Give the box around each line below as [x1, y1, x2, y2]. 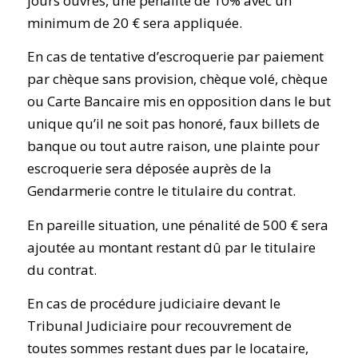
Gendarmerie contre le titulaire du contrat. [26, 181, 296, 201]
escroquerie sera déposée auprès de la [26, 159, 272, 178]
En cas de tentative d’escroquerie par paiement [26, 47, 324, 66]
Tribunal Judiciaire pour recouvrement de [26, 316, 292, 336]
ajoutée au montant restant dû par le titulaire [26, 237, 316, 257]
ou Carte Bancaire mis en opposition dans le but [26, 92, 331, 111]
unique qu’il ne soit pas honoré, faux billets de [26, 114, 320, 133]
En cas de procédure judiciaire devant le [26, 294, 280, 313]
